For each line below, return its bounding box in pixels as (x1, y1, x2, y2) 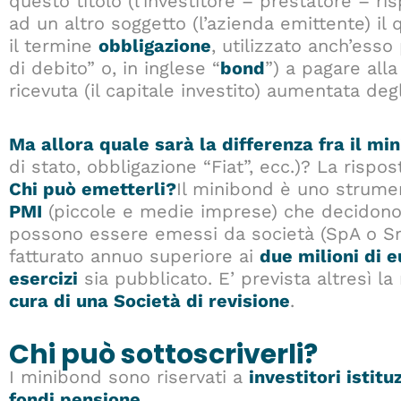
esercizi (9, 268, 78, 290)
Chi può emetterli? (9, 178, 176, 200)
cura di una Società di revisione (9, 290, 290, 312)
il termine (9, 35, 98, 57)
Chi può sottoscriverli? (9, 336, 318, 374)
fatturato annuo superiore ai (9, 245, 260, 268)
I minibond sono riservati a (9, 366, 249, 388)
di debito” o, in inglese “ (9, 57, 220, 80)
